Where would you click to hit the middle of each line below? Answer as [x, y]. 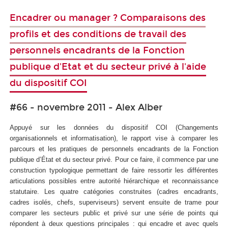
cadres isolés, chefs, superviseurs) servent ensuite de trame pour [114, 202]
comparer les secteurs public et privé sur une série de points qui [114, 213]
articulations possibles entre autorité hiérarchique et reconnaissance [114, 181]
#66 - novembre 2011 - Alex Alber [86, 108]
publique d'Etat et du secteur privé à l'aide [108, 66]
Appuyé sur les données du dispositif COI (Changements [114, 127]
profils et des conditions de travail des [98, 34]
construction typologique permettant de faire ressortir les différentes [114, 170]
